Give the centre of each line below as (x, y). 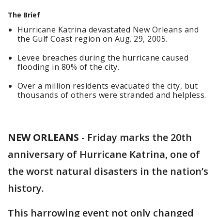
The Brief (24, 15)
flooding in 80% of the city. (69, 67)
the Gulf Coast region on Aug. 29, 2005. (93, 39)
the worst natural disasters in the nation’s (108, 171)
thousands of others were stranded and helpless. (112, 95)
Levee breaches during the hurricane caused (103, 58)
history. (27, 188)
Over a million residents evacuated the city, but (108, 86)
